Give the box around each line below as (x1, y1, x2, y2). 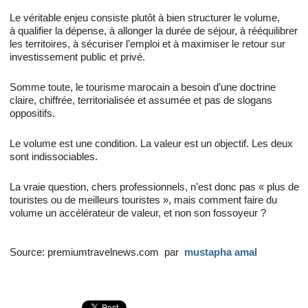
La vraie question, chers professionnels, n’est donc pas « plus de (10, 181, 299, 193)
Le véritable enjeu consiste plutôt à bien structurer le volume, (10, 12, 280, 24)
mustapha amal (184, 246, 257, 258)
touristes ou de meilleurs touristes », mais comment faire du (10, 194, 277, 206)
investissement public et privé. (10, 51, 145, 63)
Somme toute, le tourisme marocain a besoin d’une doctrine (10, 81, 276, 93)
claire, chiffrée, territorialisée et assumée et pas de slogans (10, 94, 272, 107)
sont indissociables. (10, 151, 98, 163)
